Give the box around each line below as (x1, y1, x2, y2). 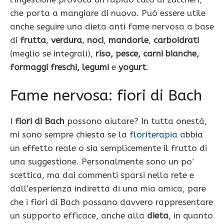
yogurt (118, 61, 146, 72)
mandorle (108, 34, 148, 45)
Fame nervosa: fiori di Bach (10, 86, 202, 105)
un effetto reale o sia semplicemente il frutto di (10, 143, 207, 153)
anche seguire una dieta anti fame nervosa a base (10, 21, 214, 31)
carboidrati (153, 34, 199, 45)
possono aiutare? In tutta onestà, (64, 116, 207, 126)
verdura (51, 34, 82, 45)
